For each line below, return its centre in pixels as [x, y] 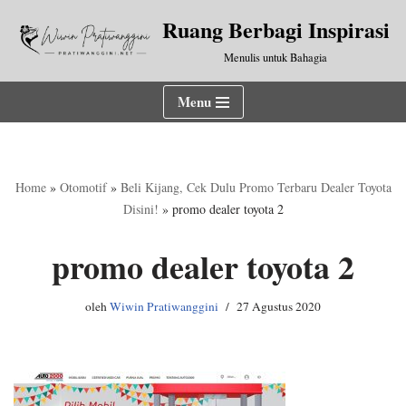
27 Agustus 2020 [279, 306]
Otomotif [83, 187]
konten [33, 92]
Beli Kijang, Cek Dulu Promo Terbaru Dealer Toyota [256, 187]
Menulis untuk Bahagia [275, 58]
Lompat [35, 49]
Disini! [140, 209]
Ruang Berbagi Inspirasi [275, 29]
